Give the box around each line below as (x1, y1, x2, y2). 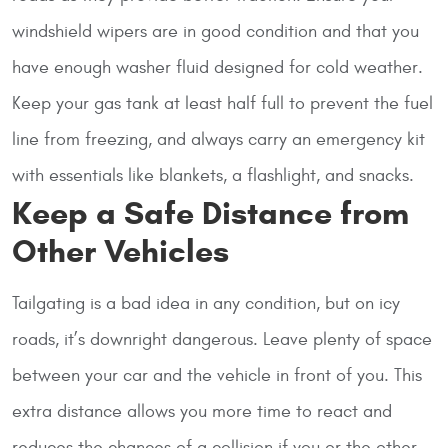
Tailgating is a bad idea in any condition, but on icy (12, 292, 400, 314)
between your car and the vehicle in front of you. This (12, 364, 422, 386)
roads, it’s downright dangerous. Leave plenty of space (12, 328, 432, 350)
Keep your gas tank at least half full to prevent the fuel (12, 92, 433, 114)
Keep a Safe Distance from (12, 192, 409, 233)
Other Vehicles (12, 230, 229, 271)
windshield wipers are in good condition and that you (12, 20, 419, 42)
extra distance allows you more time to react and (12, 400, 392, 422)
